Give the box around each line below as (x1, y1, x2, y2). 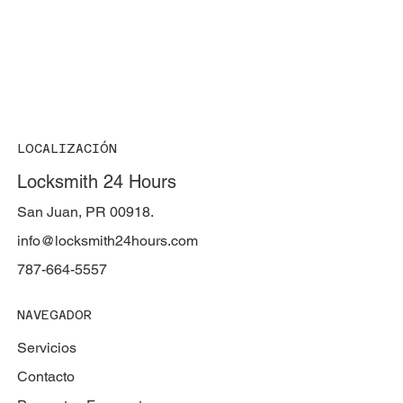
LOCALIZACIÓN (16, 141, 117, 157)
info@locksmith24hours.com (16, 232, 198, 250)
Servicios (16, 339, 76, 357)
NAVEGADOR (16, 308, 92, 323)
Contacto (16, 368, 75, 386)
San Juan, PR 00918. (16, 203, 154, 221)
